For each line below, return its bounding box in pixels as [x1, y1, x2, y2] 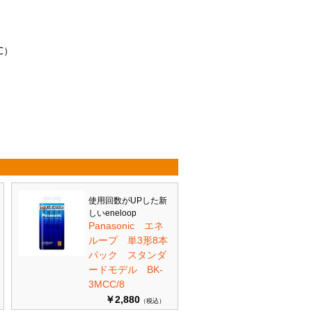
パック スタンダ [88, 249, 166, 260]
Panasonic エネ [88, 220, 164, 231]
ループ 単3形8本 [88, 235, 168, 246]
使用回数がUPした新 [88, 196, 167, 205]
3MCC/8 [88, 279, 125, 290]
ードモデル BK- [88, 264, 163, 275]
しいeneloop [88, 208, 136, 218]
